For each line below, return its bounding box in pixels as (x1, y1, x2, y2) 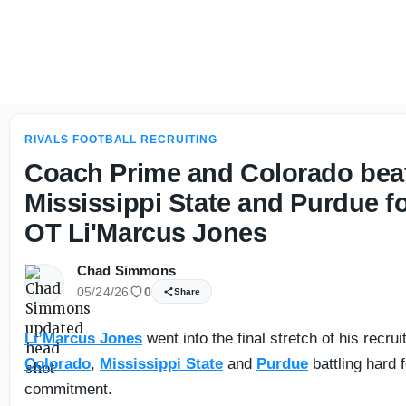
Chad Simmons (77, 263, 176, 278)
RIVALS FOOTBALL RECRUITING (24, 133, 217, 146)
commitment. (24, 381, 112, 398)
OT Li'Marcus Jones (24, 218, 267, 247)
